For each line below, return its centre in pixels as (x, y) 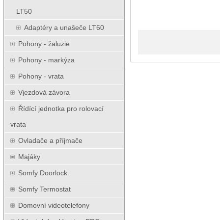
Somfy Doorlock (43, 173)
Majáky (29, 157)
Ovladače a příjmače (50, 140)
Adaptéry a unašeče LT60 (64, 27)
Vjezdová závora (44, 92)
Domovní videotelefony (54, 205)
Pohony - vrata (41, 76)
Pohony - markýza (46, 60)
